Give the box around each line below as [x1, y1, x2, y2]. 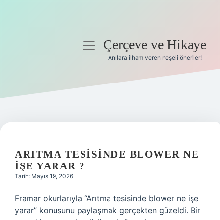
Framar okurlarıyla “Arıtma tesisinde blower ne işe [15, 193, 198, 203]
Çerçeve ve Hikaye [103, 37, 206, 52]
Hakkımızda [22, 138, 66, 148]
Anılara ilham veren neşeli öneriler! [108, 54, 202, 61]
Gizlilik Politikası [14, 91, 75, 101]
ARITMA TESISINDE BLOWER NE [15, 148, 199, 160]
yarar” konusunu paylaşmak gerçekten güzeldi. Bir [15, 205, 200, 215]
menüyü [82, 40, 113, 49]
